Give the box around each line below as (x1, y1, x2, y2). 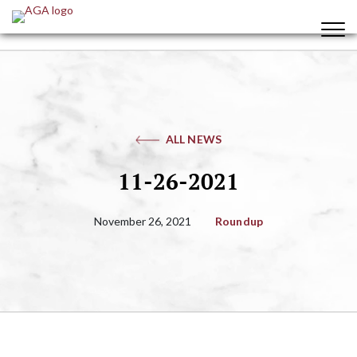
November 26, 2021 (93, 214, 191, 228)
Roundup (214, 214, 264, 228)
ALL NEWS (165, 132, 222, 147)
